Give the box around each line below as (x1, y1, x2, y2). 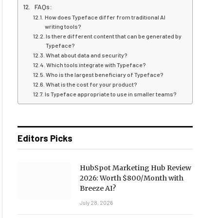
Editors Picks (17, 132, 73, 144)
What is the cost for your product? (46, 81, 138, 88)
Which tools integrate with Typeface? (46, 61, 146, 68)
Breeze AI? (79, 184, 116, 193)
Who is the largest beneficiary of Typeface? (46, 71, 164, 78)
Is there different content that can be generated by (46, 33, 182, 39)
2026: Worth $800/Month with (79, 174, 183, 182)
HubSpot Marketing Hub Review (79, 163, 191, 172)
